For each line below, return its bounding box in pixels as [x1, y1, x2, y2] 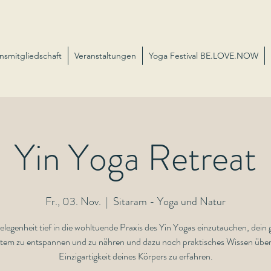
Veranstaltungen [74, 50, 136, 61]
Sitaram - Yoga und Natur [113, 194, 226, 209]
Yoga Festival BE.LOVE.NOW [149, 50, 258, 61]
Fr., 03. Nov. [45, 194, 101, 209]
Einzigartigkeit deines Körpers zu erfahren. [58, 249, 213, 263]
